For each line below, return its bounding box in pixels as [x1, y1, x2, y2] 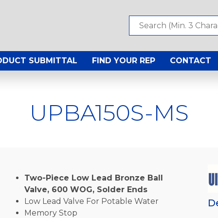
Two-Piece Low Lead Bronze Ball [24, 173, 163, 182]
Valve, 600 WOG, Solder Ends [24, 184, 147, 194]
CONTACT [170, 56, 211, 66]
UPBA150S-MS [29, 98, 189, 127]
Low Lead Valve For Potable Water [24, 196, 159, 206]
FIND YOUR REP [92, 56, 155, 66]
